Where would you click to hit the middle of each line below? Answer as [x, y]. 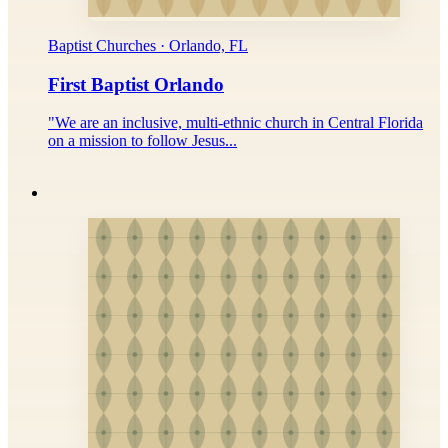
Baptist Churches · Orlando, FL [148, 45]
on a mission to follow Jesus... [142, 141]
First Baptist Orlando [136, 84]
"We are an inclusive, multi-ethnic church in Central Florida [235, 123]
